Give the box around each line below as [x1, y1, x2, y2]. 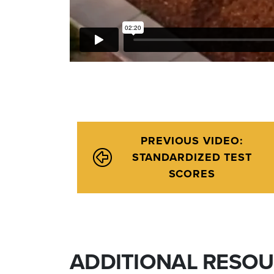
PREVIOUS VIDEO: [141, 132, 243, 149]
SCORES [168, 165, 215, 182]
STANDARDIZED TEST [131, 149, 252, 165]
